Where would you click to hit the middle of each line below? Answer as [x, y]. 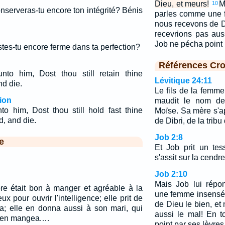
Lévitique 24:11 [183, 81]
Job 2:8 [168, 137]
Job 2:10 [171, 174]
